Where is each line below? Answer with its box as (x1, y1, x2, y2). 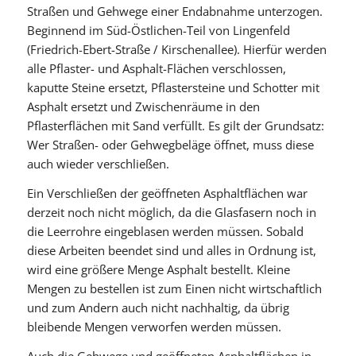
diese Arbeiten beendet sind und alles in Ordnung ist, (26, 242, 316, 259)
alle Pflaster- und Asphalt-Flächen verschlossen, (26, 60, 286, 77)
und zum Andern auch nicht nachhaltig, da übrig (26, 300, 289, 316)
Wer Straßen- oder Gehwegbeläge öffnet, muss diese (26, 137, 314, 153)
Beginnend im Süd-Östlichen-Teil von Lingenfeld (26, 22, 290, 39)
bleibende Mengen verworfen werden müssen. (26, 319, 281, 335)
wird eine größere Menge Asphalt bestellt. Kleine (26, 261, 290, 278)
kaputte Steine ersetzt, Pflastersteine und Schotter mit (26, 79, 319, 96)
